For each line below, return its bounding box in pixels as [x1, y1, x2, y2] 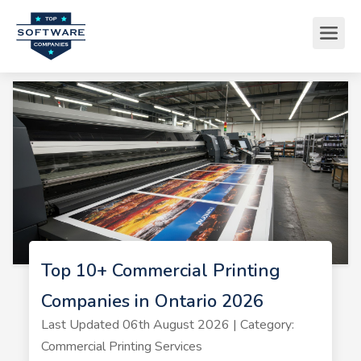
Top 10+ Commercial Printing [40, 258, 280, 283]
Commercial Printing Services [40, 337, 202, 355]
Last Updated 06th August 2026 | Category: [40, 315, 294, 334]
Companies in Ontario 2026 [40, 288, 263, 313]
